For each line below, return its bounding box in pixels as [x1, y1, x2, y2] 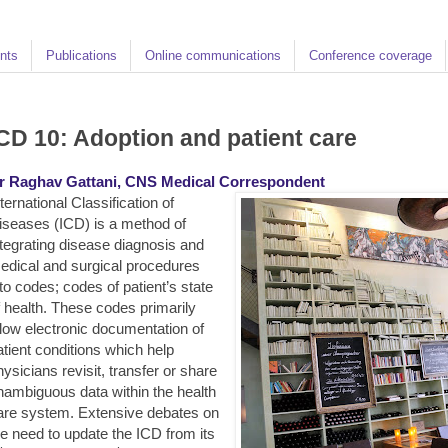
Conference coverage [309, 47, 432, 63]
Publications [46, 47, 117, 63]
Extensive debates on [74, 403, 219, 421]
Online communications [145, 47, 281, 63]
